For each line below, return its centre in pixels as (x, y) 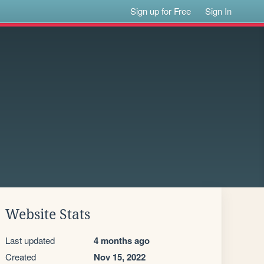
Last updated (30, 240)
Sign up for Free (161, 11)
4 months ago (122, 240)
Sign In (219, 11)
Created (21, 257)
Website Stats (48, 214)
